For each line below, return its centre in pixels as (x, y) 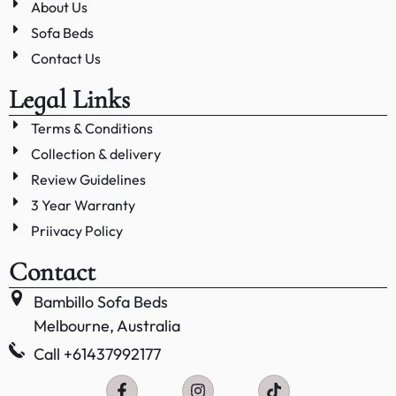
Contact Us (66, 58)
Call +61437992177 (97, 354)
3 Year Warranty (83, 205)
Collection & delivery (96, 153)
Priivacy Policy (77, 230)
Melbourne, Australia (107, 325)
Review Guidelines (88, 179)
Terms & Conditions (92, 128)
